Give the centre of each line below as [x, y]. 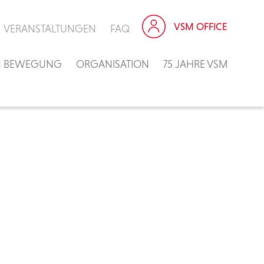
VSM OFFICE [201, 26]
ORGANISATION [113, 64]
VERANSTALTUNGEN [50, 29]
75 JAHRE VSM [195, 64]
